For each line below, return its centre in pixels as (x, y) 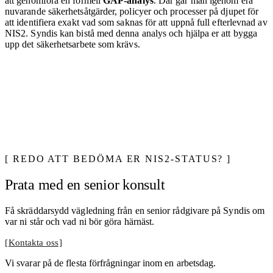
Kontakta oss (33, 242)
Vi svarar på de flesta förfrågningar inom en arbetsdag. (111, 263)
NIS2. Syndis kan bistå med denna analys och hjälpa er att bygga (131, 34)
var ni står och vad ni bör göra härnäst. (80, 221)
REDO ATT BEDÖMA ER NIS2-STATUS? (118, 159)
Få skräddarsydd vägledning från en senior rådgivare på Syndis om (135, 210)
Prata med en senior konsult (85, 185)
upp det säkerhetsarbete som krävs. (73, 44)
